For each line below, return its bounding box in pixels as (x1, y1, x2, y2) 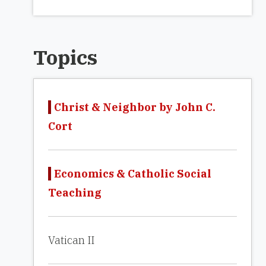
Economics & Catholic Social (54, 167, 211, 180)
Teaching (48, 186, 102, 199)
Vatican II (48, 233, 94, 247)
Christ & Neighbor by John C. (54, 100, 216, 114)
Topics (33, 44, 97, 70)
